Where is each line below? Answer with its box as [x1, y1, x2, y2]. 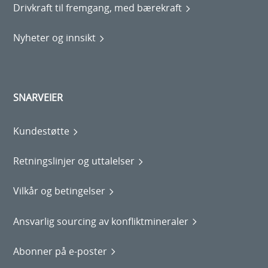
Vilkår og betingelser [13, 184, 106, 198]
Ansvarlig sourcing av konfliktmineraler [13, 214, 189, 228]
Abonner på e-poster [13, 244, 108, 258]
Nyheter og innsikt [13, 31, 96, 45]
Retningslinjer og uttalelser [13, 154, 135, 168]
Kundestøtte [13, 124, 70, 138]
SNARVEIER [13, 91, 63, 105]
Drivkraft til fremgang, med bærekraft [13, 1, 182, 15]
